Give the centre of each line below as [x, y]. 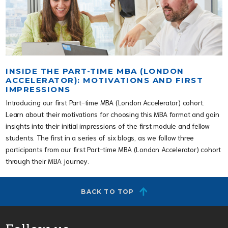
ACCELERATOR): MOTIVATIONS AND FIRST [105, 80]
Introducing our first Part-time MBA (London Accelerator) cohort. [105, 103]
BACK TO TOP [108, 192]
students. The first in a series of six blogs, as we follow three [100, 138]
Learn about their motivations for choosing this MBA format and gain [112, 114]
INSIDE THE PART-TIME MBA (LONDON [95, 71]
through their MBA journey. [47, 161]
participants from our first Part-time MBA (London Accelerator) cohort [113, 149]
